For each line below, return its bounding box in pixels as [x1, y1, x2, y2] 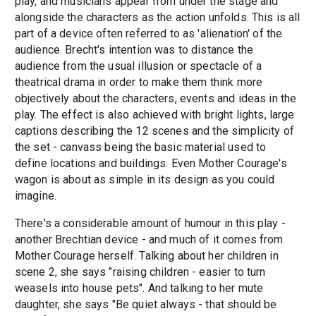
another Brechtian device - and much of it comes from [14, 233, 284, 247]
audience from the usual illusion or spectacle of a [14, 59, 262, 73]
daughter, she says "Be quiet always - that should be [14, 298, 277, 312]
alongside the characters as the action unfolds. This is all [14, 11, 300, 25]
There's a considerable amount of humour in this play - [14, 217, 286, 231]
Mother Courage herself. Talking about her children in [14, 249, 279, 263]
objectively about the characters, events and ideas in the [14, 92, 297, 106]
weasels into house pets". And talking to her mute [14, 281, 264, 296]
